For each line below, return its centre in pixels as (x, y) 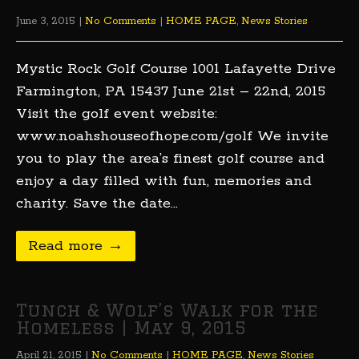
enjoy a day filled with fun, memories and (164, 181)
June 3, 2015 (46, 21)
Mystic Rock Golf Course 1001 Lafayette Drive (176, 69)
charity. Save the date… (97, 204)
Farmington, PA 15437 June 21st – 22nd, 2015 (171, 91)
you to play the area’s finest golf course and (170, 159)
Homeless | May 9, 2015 (131, 327)
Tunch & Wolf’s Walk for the (167, 310)
